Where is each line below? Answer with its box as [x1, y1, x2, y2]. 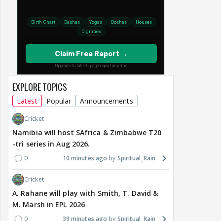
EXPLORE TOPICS [12, 80, 67, 94]
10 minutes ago [62, 154, 108, 163]
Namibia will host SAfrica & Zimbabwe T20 [12, 128, 161, 138]
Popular [46, 96, 72, 106]
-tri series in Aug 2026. [12, 139, 90, 149]
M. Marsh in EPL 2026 [12, 200, 85, 210]
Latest [17, 96, 37, 106]
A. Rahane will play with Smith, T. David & [12, 188, 158, 198]
